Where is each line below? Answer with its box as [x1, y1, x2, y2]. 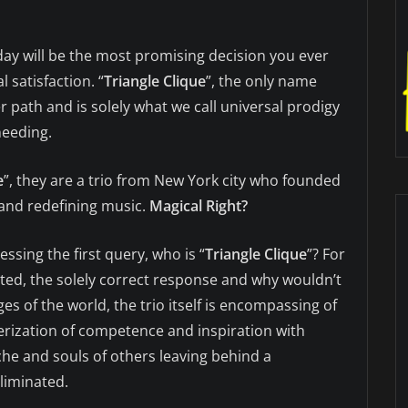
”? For [307, 244, 345, 265]
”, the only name [206, 71, 317, 92]
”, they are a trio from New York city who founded [4, 170, 341, 191]
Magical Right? [149, 196, 248, 217]
